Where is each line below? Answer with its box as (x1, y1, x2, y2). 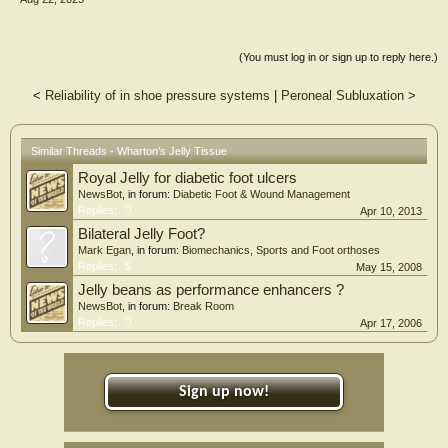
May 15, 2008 (356, 261, 422, 274)
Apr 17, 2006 (360, 317, 422, 330)
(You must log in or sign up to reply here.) (239, 51, 438, 64)
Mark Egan (78, 244, 131, 257)
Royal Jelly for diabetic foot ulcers (78, 170, 297, 187)
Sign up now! (179, 384, 269, 401)
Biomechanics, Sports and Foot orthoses (182, 244, 380, 257)
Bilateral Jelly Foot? (78, 226, 205, 243)
